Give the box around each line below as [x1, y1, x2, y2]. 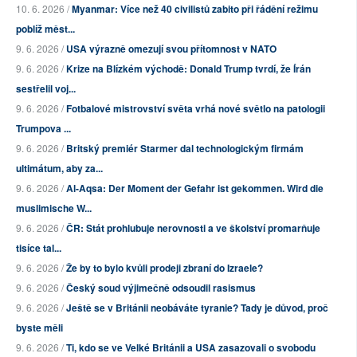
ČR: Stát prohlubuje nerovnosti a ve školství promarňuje [66, 221, 320, 236]
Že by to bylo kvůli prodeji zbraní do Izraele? [66, 261, 263, 276]
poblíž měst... [16, 22, 75, 37]
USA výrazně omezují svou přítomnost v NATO [66, 41, 277, 57]
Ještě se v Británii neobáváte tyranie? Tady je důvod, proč [66, 300, 328, 316]
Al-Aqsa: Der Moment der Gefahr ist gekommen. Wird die [66, 181, 324, 196]
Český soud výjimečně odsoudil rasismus [66, 280, 256, 296]
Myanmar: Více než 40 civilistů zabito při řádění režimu [72, 2, 318, 17]
